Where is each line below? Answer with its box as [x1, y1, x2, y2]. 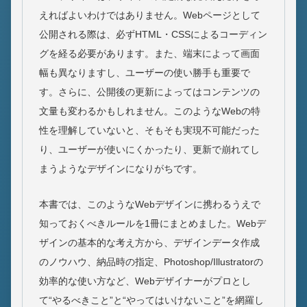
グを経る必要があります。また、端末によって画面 [39, 48, 260, 60]
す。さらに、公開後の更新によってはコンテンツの [39, 86, 260, 98]
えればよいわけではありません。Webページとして [39, 10, 260, 21]
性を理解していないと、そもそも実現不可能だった [39, 125, 260, 136]
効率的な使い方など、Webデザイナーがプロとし [39, 275, 251, 287]
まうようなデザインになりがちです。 [39, 163, 202, 175]
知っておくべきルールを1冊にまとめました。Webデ [39, 218, 266, 230]
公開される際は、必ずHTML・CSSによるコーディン [39, 29, 267, 40]
